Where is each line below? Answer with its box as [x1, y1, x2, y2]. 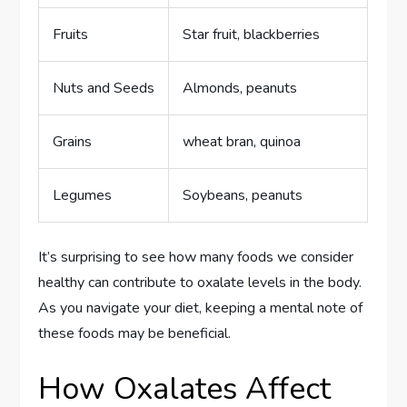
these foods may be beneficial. [38, 323, 232, 343]
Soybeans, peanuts [183, 184, 303, 205]
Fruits [53, 24, 89, 45]
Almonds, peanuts [183, 77, 298, 98]
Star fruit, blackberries [183, 24, 321, 45]
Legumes [53, 184, 113, 205]
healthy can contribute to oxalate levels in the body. [38, 272, 362, 293]
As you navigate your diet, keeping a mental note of [38, 297, 363, 318]
